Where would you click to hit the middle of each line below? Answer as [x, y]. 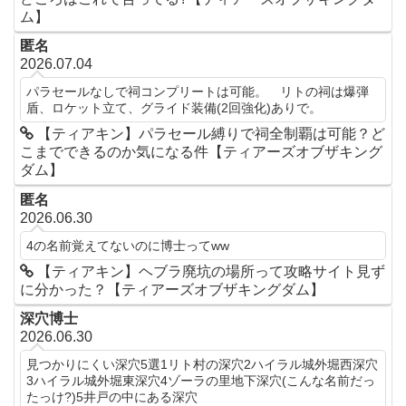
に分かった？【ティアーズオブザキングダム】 [173, 289]
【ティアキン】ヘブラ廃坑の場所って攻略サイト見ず [210, 271]
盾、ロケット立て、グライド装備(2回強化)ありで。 [174, 108]
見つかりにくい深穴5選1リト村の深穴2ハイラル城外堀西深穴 [203, 364]
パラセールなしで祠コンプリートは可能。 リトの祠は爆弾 [198, 92]
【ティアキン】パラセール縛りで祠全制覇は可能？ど [210, 134]
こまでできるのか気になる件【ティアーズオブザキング [202, 152]
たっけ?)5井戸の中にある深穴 [112, 396]
